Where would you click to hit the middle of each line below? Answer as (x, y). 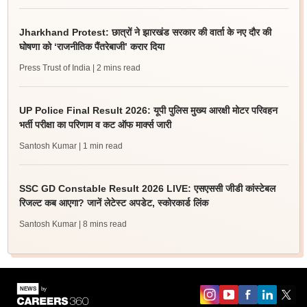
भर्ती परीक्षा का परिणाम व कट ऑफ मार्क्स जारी (95, 125)
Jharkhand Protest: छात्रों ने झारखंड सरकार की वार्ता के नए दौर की (145, 32)
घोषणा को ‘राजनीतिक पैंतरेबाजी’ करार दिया (91, 47)
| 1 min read (100, 146)
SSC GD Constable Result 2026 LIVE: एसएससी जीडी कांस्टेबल (147, 188)
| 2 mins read (116, 68)
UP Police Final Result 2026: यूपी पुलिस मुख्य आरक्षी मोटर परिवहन (148, 110)
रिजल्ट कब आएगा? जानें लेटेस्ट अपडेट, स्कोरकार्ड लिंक (113, 203)
